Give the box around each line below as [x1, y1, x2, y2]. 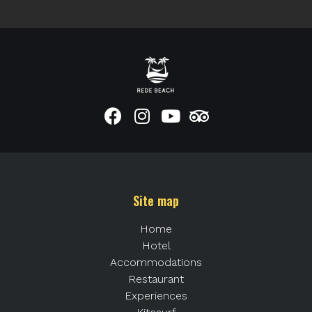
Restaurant [128, 272, 184, 286]
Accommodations [110, 255, 202, 269]
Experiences [125, 288, 187, 302]
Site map [133, 191, 179, 210]
